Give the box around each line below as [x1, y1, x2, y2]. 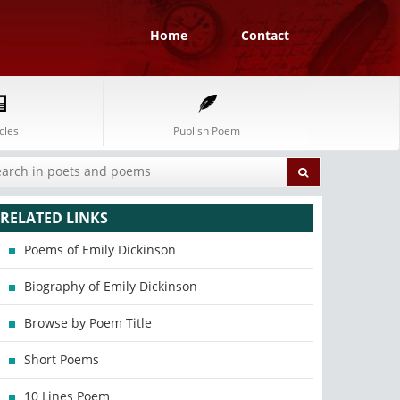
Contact [241, 27, 289, 44]
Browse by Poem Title [24, 314, 153, 331]
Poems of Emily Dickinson [24, 241, 177, 258]
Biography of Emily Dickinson [24, 278, 198, 295]
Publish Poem [173, 123, 240, 138]
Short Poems [24, 351, 100, 368]
